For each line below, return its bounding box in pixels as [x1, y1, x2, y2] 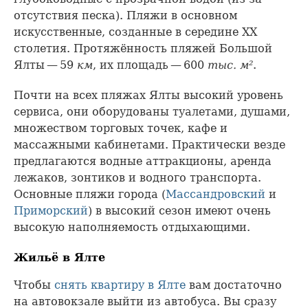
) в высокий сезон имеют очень [88, 203, 271, 217]
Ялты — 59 [14, 58, 77, 71]
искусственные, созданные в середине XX [14, 25, 257, 38]
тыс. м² [208, 58, 253, 71]
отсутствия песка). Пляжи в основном [14, 8, 237, 22]
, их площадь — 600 [93, 58, 208, 71]
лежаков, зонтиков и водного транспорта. [14, 170, 261, 184]
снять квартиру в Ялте [54, 278, 186, 292]
